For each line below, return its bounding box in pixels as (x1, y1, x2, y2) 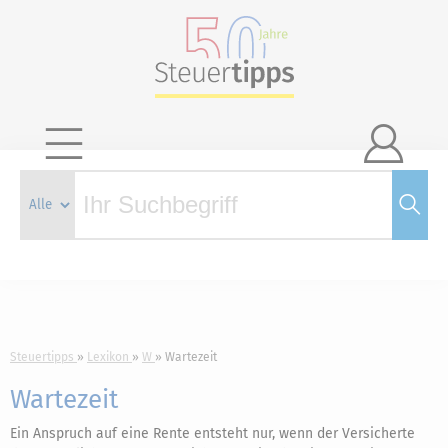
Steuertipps (10, 350, 74, 364)
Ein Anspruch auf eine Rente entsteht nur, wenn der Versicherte (10, 425, 415, 442)
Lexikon (87, 350, 129, 364)
